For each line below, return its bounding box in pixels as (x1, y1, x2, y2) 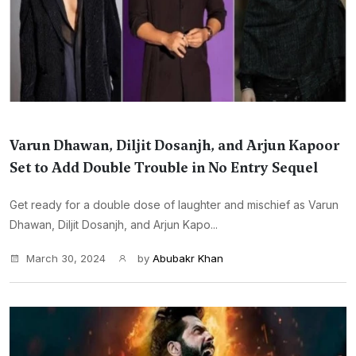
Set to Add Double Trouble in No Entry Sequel (10, 158, 318, 177)
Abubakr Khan (153, 252, 223, 265)
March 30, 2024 (26, 252, 106, 265)
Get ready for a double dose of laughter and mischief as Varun (10, 198, 339, 211)
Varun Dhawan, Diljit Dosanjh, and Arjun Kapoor (10, 136, 339, 155)
